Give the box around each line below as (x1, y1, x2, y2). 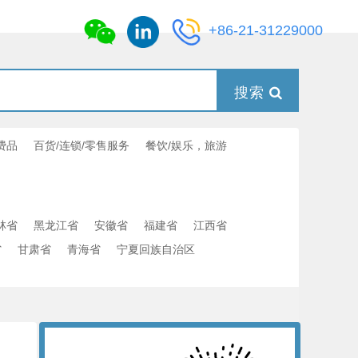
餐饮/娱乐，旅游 (145, 139, 227, 152)
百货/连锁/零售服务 (34, 139, 129, 152)
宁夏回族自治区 (117, 243, 195, 256)
